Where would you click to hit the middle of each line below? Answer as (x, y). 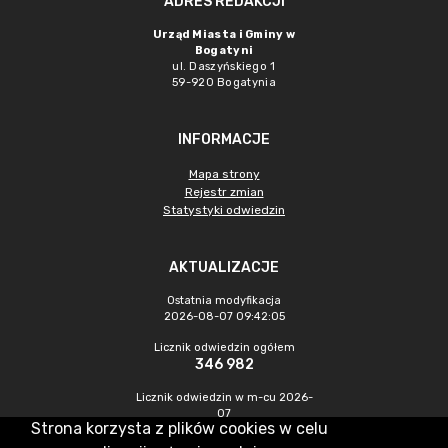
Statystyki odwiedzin (224, 210)
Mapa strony (224, 174)
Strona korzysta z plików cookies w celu (179, 428)
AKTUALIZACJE (224, 267)
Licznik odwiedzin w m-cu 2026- (224, 397)
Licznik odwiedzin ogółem (224, 347)
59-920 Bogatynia (224, 82)
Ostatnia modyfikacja (224, 300)
